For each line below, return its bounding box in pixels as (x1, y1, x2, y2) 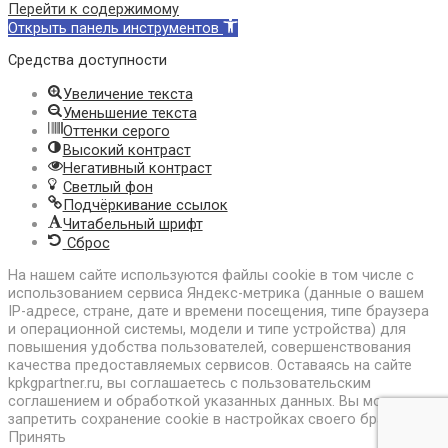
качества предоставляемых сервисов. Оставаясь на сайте (8, 355, 412, 374)
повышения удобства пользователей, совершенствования (8, 337, 411, 356)
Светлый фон (62, 177, 153, 196)
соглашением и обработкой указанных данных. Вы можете (8, 391, 415, 410)
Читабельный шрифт (62, 214, 203, 233)
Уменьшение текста (62, 103, 197, 122)
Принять (8, 427, 66, 446)
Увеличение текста (62, 84, 193, 103)
